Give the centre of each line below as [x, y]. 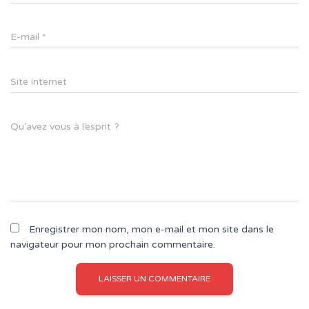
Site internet [39, 82]
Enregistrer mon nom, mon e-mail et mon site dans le [151, 229]
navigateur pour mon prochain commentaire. [113, 245]
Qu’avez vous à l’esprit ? [65, 127]
